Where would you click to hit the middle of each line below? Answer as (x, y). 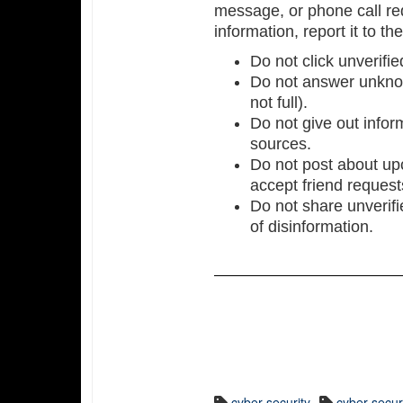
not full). (279, 103)
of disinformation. (312, 227)
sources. (281, 144)
